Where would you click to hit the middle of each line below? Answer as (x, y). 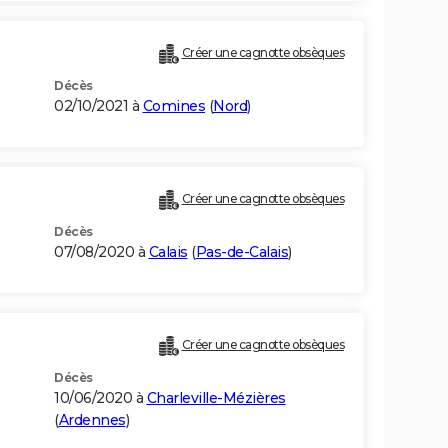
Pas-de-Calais (241, 252)
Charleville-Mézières (216, 398)
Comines (173, 106)
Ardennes (92, 420)
